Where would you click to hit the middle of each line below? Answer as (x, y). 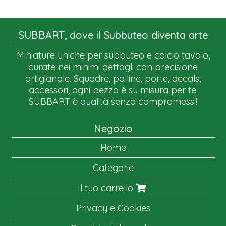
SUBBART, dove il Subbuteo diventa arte (113, 35)
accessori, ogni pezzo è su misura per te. (113, 90)
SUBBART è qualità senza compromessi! (113, 102)
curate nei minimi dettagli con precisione (113, 67)
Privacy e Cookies (113, 208)
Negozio (113, 128)
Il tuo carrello (107, 188)
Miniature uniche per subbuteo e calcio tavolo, (113, 55)
